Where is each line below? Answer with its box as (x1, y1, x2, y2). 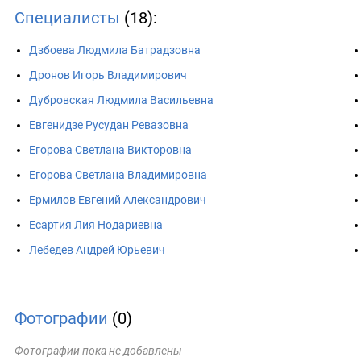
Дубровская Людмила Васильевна (29, 93, 214, 106)
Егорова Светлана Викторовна (29, 143, 192, 156)
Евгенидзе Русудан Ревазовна (29, 118, 189, 131)
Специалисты (15, 8, 120, 27)
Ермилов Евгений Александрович (29, 193, 206, 206)
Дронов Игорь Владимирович (29, 68, 187, 81)
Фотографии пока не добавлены (15, 344, 182, 357)
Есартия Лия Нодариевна (29, 218, 163, 231)
